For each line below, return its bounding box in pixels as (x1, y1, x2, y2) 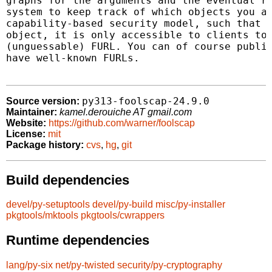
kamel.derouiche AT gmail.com (59, 107, 192, 118)
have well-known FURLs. (6, 52, 140, 64)
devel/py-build (92, 199, 153, 210)
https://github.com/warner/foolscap (49, 118, 195, 129)
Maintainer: (6, 107, 57, 118)
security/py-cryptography (117, 259, 222, 270)
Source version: (6, 96, 80, 107)
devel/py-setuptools (6, 199, 90, 210)
